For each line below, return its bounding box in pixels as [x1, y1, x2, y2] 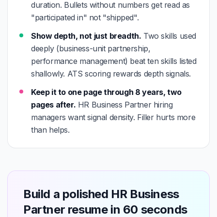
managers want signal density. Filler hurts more [31, 112, 196, 122]
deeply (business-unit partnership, [31, 44, 151, 53]
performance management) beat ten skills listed [31, 56, 197, 66]
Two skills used [141, 31, 197, 41]
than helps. [31, 125, 70, 135]
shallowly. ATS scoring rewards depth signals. [31, 69, 191, 78]
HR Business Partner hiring [76, 100, 173, 109]
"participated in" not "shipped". [31, 13, 139, 22]
